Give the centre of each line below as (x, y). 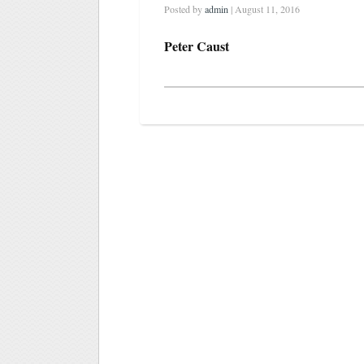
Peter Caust (197, 46)
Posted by (184, 9)
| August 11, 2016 (264, 9)
